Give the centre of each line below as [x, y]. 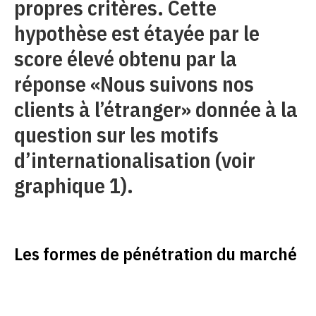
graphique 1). [74, 185]
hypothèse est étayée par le [137, 33]
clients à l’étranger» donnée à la [156, 109]
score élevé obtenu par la [126, 58]
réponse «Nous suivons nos [134, 84]
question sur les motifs [116, 134]
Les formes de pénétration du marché [156, 254]
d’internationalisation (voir [135, 160]
